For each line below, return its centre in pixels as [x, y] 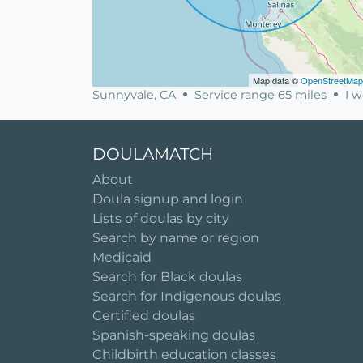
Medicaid [122, 258]
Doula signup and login [168, 199]
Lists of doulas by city [161, 219]
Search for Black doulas [167, 277]
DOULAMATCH [153, 154]
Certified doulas [144, 316]
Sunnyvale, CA [136, 95]
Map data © [277, 81]
